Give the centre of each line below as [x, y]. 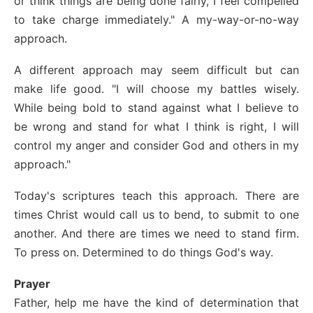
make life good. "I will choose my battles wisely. [156, 89]
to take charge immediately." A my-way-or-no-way [156, 20]
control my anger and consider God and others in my [156, 146]
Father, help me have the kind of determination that [156, 303]
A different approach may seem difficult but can [156, 70]
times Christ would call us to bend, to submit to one [156, 215]
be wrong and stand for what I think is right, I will [156, 127]
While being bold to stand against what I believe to [156, 108]
